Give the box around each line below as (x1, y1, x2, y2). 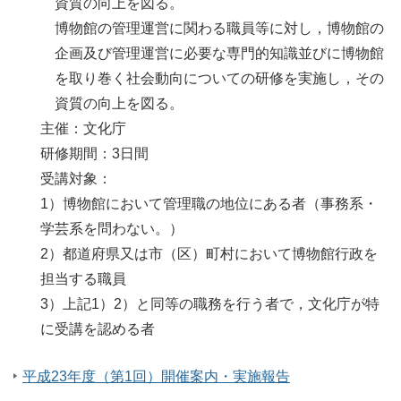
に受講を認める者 (40, 321, 155, 337)
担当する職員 (40, 271, 126, 287)
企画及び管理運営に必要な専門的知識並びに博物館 (55, 46, 384, 62)
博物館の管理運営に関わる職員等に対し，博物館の (55, 21, 384, 37)
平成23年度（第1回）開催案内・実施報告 (22, 369, 290, 385)
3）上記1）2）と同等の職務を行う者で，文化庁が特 (40, 296, 380, 312)
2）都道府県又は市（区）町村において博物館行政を (40, 246, 378, 262)
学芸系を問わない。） (40, 221, 183, 237)
